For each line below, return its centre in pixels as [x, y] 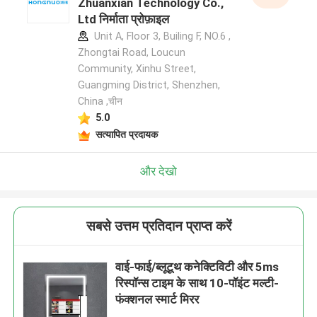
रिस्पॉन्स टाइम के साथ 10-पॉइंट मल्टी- [197, 283]
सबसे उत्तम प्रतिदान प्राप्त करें [158, 226]
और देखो [158, 171]
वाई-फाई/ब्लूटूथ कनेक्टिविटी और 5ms [197, 267]
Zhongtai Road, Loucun [131, 53]
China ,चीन [100, 102]
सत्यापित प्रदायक [126, 134]
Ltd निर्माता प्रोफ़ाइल [123, 19]
